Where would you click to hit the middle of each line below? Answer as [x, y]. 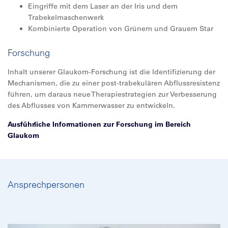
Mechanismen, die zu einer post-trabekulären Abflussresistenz [114, 83]
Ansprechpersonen [46, 184]
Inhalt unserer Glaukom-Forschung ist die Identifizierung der [111, 72]
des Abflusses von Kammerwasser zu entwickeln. [91, 105]
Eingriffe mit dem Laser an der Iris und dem [103, 6]
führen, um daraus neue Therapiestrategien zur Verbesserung [112, 94]
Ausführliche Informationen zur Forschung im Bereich [99, 124]
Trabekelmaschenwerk [66, 17]
